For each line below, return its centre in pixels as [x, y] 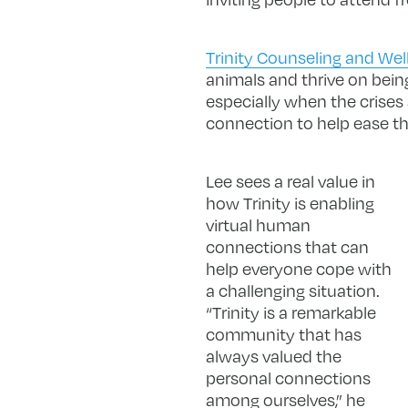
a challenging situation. [292, 291]
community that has [283, 335]
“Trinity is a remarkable [291, 313]
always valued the [273, 357]
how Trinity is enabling [290, 204]
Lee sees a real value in [290, 182]
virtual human [258, 225]
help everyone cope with [298, 269]
